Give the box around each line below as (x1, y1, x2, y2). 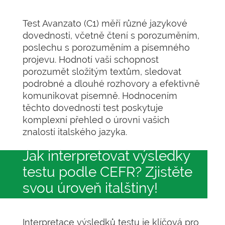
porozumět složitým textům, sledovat (23, 66, 181, 77)
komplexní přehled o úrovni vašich (23, 115, 170, 125)
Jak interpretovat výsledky (23, 148, 190, 164)
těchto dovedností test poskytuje (23, 102, 163, 113)
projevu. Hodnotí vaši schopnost (23, 54, 159, 65)
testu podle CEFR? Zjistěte (23, 164, 192, 180)
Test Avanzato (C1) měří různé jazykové (23, 18, 187, 29)
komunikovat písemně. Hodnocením (23, 90, 177, 101)
